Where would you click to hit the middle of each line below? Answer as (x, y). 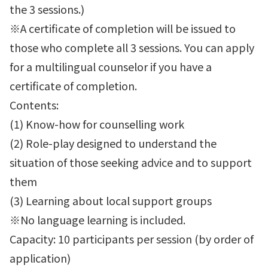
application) (40, 258)
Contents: (34, 104)
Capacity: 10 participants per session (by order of (132, 238)
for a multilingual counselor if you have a (111, 66)
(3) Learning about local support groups (111, 200)
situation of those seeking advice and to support (131, 162)
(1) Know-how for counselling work (97, 124)
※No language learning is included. (98, 219)
